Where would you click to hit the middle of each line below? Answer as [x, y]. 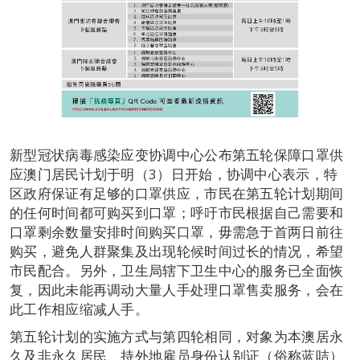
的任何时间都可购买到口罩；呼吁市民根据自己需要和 [177, 213]
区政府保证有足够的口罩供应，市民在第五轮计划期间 [177, 193]
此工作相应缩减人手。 [80, 309]
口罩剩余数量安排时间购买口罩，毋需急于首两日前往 [177, 232]
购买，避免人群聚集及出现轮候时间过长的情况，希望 [177, 251]
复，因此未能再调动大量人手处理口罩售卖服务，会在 [177, 290]
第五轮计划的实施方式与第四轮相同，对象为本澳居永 [177, 336]
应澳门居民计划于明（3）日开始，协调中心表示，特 [174, 174]
